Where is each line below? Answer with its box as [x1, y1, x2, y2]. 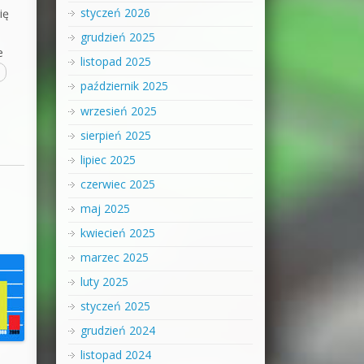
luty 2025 [80, 273, 128, 289]
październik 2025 [80, 78, 168, 94]
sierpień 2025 [80, 127, 151, 143]
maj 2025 [80, 200, 130, 216]
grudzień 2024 [80, 323, 155, 339]
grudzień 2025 [80, 29, 155, 45]
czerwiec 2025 [80, 175, 155, 192]
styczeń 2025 [80, 298, 150, 314]
